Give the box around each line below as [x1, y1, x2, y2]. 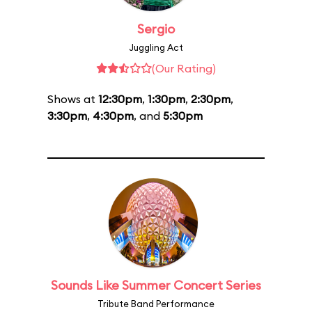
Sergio [137, 21, 175, 37]
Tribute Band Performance [97, 298, 214, 309]
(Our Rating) [152, 61, 216, 75]
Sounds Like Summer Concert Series [51, 277, 261, 293]
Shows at [47, 92, 98, 106]
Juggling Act [129, 42, 183, 53]
